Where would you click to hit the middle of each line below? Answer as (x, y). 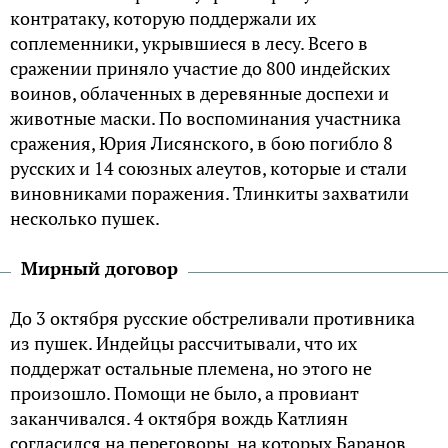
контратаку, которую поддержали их (163, 18)
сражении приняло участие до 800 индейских (200, 68)
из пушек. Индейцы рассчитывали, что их (183, 343)
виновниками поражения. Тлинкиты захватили (209, 193)
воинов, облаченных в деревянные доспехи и (199, 93)
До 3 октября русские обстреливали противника (212, 318)
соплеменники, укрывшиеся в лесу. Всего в (189, 43)
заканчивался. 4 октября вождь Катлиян (179, 418)
